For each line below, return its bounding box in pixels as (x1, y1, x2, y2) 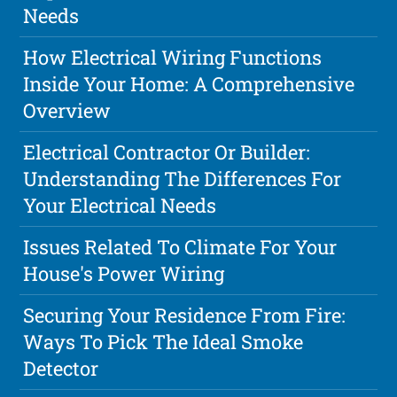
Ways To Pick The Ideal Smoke (23, 329, 304, 355)
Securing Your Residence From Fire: (23, 302, 346, 329)
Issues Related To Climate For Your (23, 234, 338, 261)
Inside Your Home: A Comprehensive (23, 71, 355, 97)
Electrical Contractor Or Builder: (23, 139, 311, 166)
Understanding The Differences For (23, 166, 342, 192)
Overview (23, 97, 112, 124)
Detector (23, 355, 99, 382)
